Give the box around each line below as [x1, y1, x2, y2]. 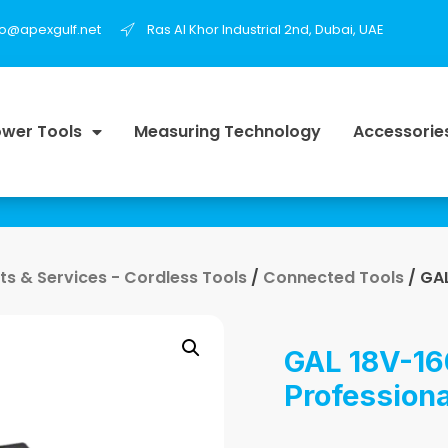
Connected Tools [263, 265, 404, 289]
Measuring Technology [133, 119, 321, 143]
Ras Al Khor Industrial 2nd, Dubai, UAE [147, 19, 384, 39]
